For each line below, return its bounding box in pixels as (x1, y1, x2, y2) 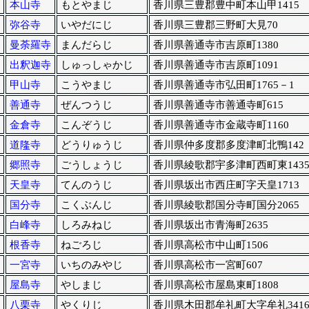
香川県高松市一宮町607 (152, 259, 263, 271)
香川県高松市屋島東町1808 (152, 279, 279, 291)
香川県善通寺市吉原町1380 (152, 39, 279, 51)
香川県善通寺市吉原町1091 (152, 59, 279, 71)
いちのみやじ (60, 259, 123, 271)
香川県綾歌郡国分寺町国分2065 (152, 199, 299, 211)
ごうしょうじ (60, 159, 123, 171)
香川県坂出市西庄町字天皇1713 (152, 179, 299, 191)
